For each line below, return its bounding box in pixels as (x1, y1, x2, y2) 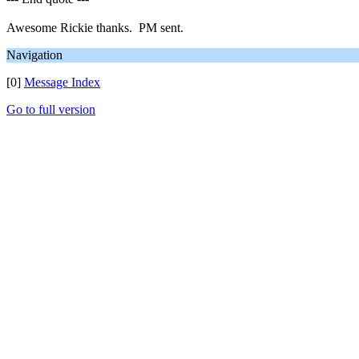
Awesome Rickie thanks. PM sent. (6, 21, 184, 34)
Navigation (6, 48, 63, 62)
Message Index (24, 75, 100, 89)
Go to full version (6, 103, 95, 116)
